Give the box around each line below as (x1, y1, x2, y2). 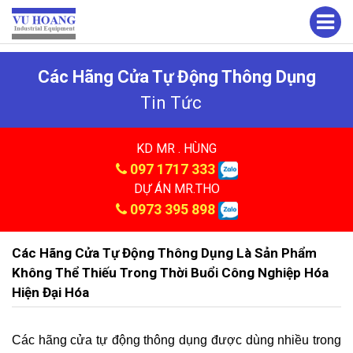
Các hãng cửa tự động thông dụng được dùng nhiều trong (12, 333, 341, 347)
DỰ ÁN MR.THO (133, 181, 220, 196)
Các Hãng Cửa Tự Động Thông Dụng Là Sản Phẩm (12, 245, 317, 261)
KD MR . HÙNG (136, 141, 217, 156)
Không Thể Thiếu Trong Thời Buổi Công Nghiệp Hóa (12, 265, 329, 281)
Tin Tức (139, 93, 202, 113)
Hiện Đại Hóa (12, 284, 89, 300)
